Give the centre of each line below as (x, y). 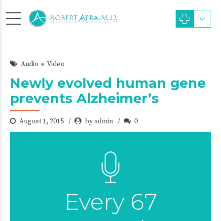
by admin (99, 121)
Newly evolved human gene (108, 83)
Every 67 (110, 202)
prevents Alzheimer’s (84, 98)
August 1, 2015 (42, 121)
